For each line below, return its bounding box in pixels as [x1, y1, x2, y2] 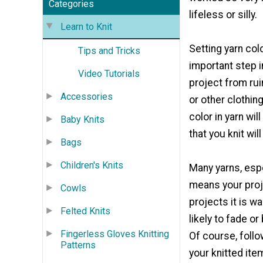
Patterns [60, 239, 96, 251]
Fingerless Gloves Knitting [60, 228, 169, 240]
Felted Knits [60, 205, 110, 217]
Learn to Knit [60, 21, 112, 32]
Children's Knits [60, 159, 123, 171]
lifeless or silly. [189, 9, 257, 21]
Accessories [60, 90, 113, 102]
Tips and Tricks [78, 45, 140, 56]
